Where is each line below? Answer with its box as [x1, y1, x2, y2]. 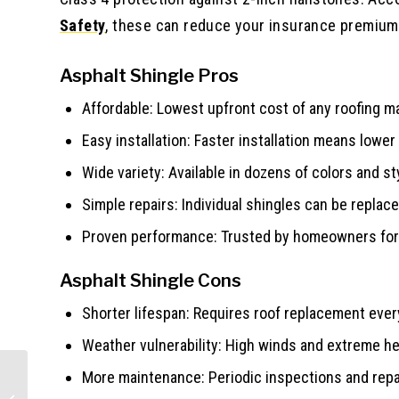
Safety [60, 15, 106, 35]
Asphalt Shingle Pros [60, 64, 239, 86]
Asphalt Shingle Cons [60, 269, 241, 291]
